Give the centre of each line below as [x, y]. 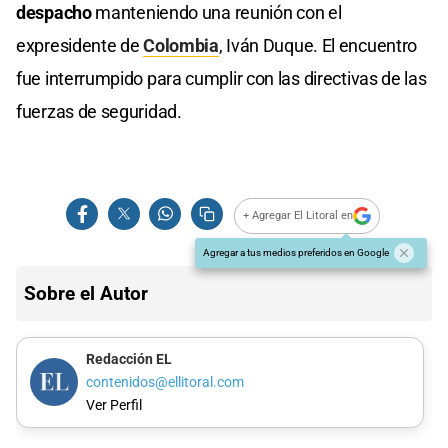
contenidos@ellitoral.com [164, 382]
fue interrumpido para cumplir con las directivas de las [221, 78]
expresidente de [80, 45]
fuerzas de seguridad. [99, 111]
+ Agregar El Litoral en [298, 216]
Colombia [181, 45]
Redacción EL [128, 359]
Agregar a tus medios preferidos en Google [296, 252]
